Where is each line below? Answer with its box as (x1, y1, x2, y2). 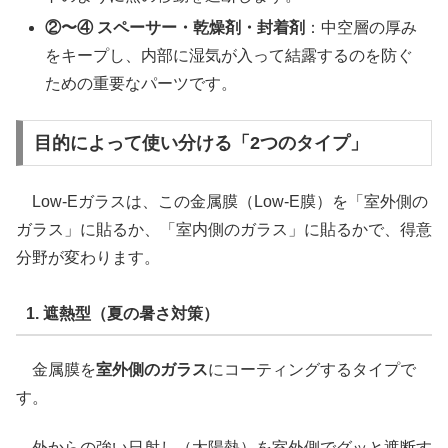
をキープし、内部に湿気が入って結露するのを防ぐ (45, 46, 414, 64)
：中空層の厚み (305, 18, 418, 36)
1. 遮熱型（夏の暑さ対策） (25, 305, 219, 323)
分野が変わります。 (16, 249, 160, 267)
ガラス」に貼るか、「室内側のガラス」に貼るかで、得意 (16, 221, 432, 239)
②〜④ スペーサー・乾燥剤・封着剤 (45, 18, 306, 36)
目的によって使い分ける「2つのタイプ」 (33, 132, 368, 153)
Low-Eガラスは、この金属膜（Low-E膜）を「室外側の (16, 193, 428, 211)
